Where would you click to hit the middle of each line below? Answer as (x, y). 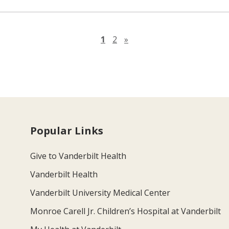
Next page (148, 39)
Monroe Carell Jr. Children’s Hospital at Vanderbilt (126, 211)
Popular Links (67, 130)
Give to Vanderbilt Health (78, 156)
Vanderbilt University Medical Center (100, 192)
